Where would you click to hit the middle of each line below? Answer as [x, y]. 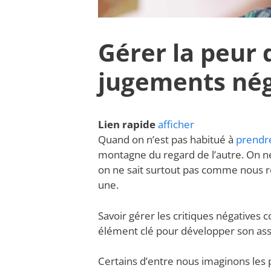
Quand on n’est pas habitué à [167, 140]
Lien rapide [127, 125]
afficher [176, 125]
